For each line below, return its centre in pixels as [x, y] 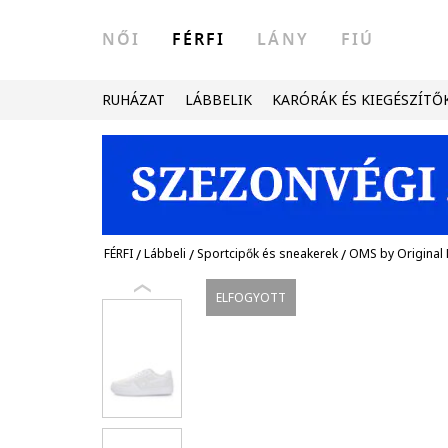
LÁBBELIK [218, 99]
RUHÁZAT [133, 99]
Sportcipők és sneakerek [267, 253]
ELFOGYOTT [251, 297]
